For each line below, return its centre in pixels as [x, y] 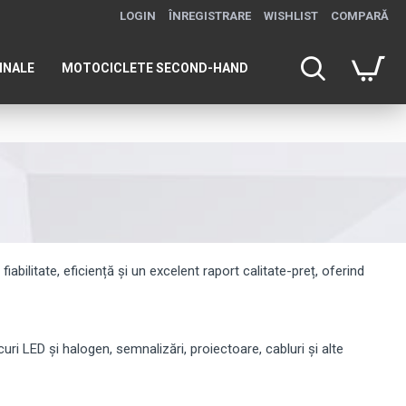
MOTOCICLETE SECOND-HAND [155, 68]
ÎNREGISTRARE [210, 16]
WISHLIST [291, 16]
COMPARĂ [360, 16]
